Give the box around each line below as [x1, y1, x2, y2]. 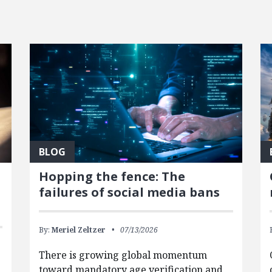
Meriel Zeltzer [51, 225, 106, 236]
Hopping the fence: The [38, 168, 185, 185]
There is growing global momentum [38, 248, 207, 262]
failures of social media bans [38, 184, 220, 201]
